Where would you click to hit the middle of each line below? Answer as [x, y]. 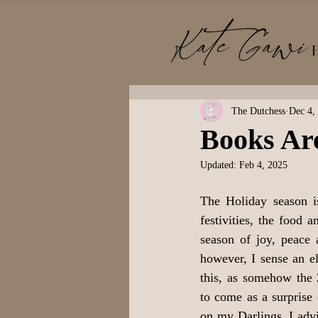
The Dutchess [258, 111]
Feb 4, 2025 [263, 165]
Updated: [220, 165]
